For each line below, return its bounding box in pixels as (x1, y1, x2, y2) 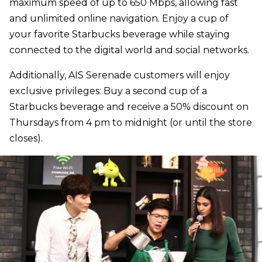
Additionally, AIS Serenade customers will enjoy (9, 69, 230, 81)
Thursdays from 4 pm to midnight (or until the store (9, 116, 252, 128)
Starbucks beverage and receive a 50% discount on (9, 101, 249, 112)
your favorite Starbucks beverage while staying (9, 28, 230, 40)
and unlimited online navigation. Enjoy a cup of (9, 12, 229, 24)
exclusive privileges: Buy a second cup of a (9, 85, 207, 96)
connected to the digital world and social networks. (9, 44, 249, 56)
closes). (9, 132, 43, 144)
